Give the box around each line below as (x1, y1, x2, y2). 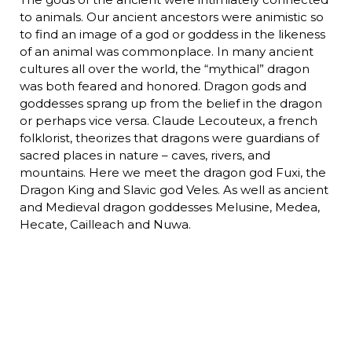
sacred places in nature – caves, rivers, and (19, 148, 270, 163)
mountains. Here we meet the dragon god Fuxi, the (19, 165, 326, 181)
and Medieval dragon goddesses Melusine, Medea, (19, 200, 320, 215)
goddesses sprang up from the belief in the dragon (19, 96, 322, 112)
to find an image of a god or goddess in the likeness (19, 27, 325, 42)
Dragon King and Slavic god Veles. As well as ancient (19, 182, 328, 198)
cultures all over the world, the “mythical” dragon (19, 61, 310, 77)
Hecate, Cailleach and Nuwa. (19, 217, 191, 233)
